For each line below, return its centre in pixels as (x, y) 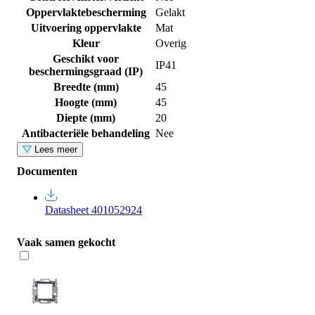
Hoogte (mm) (86, 103)
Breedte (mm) (86, 87)
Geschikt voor (86, 59)
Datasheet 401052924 (94, 210)
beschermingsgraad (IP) (86, 72)
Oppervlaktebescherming (86, 13)
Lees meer (56, 150)
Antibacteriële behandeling (86, 134)
